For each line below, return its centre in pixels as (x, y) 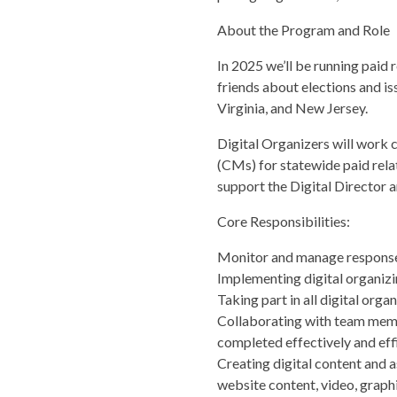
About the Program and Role (303, 29)
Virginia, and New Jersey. (292, 107)
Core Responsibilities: (283, 221)
